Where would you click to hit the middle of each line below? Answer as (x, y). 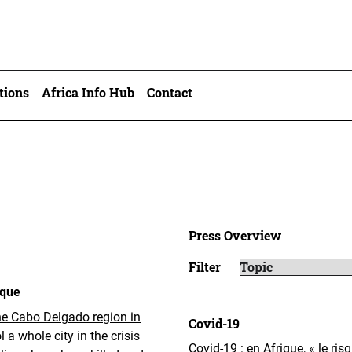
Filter (205, 267)
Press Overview (235, 235)
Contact (170, 92)
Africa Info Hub (88, 92)
